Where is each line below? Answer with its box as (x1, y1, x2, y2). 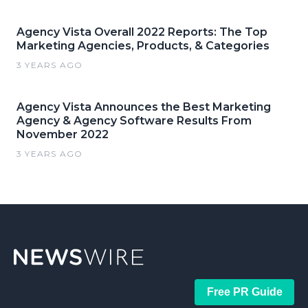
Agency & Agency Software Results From (16, 114, 252, 127)
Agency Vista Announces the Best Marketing (16, 100, 271, 113)
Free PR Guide (206, 286, 283, 298)
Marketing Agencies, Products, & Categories (16, 39, 269, 52)
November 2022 (16, 128, 109, 141)
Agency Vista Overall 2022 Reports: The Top (16, 25, 267, 38)
